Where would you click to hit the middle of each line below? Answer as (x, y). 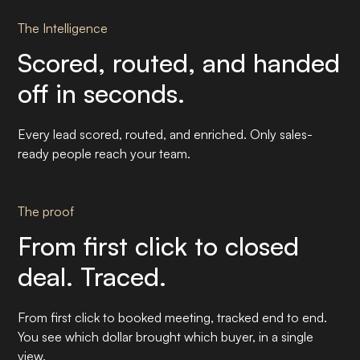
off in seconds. (102, 93)
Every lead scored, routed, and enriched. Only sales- (166, 134)
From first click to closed (159, 245)
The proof (46, 211)
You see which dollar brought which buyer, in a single (166, 336)
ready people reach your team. (104, 153)
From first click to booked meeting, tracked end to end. (173, 317)
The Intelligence (63, 28)
